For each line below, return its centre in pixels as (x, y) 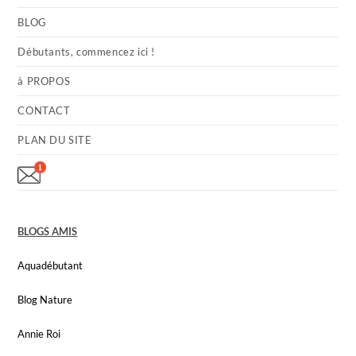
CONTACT (44, 110)
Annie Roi (39, 333)
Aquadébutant (50, 265)
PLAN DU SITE (55, 139)
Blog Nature (45, 299)
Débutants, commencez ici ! (87, 51)
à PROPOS (44, 81)
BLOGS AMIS (48, 231)
